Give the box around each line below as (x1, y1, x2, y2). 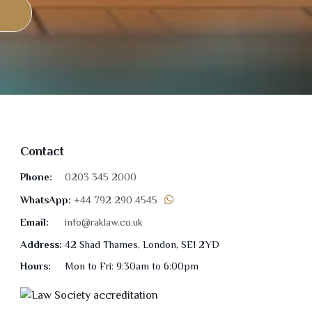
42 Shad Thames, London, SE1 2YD (62, 238, 220, 250)
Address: (20, 238, 63, 250)
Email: (20, 216, 49, 228)
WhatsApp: (20, 194, 72, 205)
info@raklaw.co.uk (65, 216, 143, 228)
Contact (20, 144, 65, 159)
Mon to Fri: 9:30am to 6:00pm (62, 260, 199, 272)
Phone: (20, 171, 53, 183)
